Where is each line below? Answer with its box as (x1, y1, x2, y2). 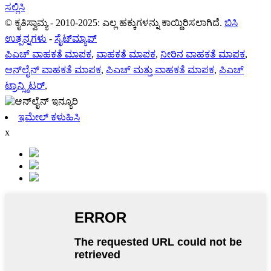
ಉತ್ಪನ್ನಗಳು (5, 33, 47, 44)
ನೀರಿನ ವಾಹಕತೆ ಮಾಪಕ (160, 48, 245, 59)
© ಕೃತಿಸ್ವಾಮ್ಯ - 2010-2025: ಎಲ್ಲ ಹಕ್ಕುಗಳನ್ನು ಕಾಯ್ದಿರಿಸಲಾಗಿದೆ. (5, 17, 222, 28)
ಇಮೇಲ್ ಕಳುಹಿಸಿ (18, 111, 80, 122)
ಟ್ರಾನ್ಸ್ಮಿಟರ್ (5, 80, 45, 91)
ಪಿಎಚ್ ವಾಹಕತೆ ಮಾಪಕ (5, 48, 91, 59)
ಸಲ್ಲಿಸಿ (5, 1, 25, 12)
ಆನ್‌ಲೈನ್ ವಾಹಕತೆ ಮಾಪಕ (5, 64, 101, 75)
